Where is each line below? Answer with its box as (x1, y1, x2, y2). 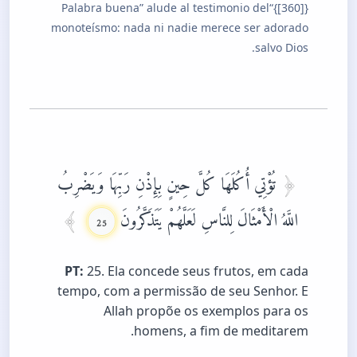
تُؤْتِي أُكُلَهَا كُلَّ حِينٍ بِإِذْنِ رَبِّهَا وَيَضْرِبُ (57, 158, 280, 201)
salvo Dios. (255, 39, 308, 55)
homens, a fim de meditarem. (134, 321, 308, 339)
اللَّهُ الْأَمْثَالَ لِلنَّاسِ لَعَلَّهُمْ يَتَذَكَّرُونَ (116, 194, 299, 237)
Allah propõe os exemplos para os (104, 301, 308, 320)
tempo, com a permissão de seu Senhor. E (57, 281, 308, 300)
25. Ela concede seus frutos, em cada (84, 261, 308, 280)
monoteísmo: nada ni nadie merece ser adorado (51, 19, 308, 35)
